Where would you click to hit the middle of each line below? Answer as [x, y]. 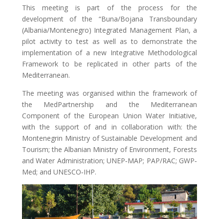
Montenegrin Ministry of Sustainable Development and [109, 138]
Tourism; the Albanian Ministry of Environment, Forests [109, 149]
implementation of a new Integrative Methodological [109, 53]
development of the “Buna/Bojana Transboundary [109, 19]
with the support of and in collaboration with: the [109, 127]
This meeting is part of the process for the [109, 8]
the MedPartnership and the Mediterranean [109, 104]
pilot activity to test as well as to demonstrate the [109, 41]
